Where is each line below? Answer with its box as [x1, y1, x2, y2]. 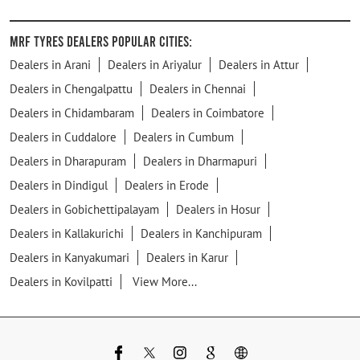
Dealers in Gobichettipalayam [10, 201, 159, 217]
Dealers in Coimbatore [151, 104, 264, 121]
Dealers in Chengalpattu [10, 80, 133, 96]
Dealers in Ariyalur [108, 56, 202, 72]
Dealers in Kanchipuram [141, 225, 262, 241]
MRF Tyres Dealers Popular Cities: [10, 31, 192, 50]
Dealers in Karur [146, 249, 228, 265]
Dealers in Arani [10, 56, 91, 72]
